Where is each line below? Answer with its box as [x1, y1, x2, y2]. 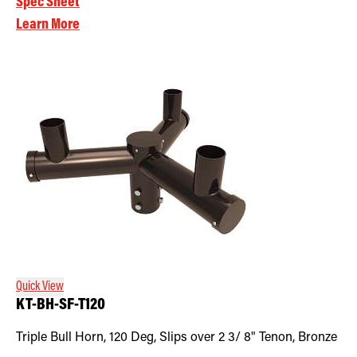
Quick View [16, 280, 64, 293]
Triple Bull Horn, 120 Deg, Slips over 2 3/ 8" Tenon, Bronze [16, 331, 337, 344]
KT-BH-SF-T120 [16, 296, 105, 314]
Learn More [16, 17, 80, 33]
